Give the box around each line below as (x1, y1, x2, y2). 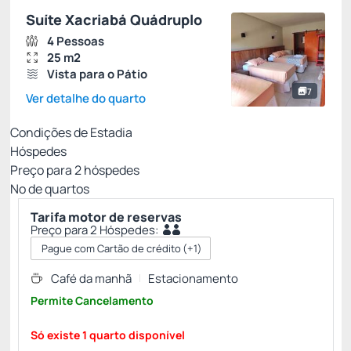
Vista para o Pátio (47, 65, 147, 82)
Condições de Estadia (10, 124, 132, 141)
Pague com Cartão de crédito (42, 241, 181, 255)
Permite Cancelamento (31, 293, 154, 308)
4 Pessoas (47, 32, 104, 49)
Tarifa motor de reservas (31, 208, 182, 226)
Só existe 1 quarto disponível (31, 327, 185, 342)
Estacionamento (148, 270, 238, 287)
